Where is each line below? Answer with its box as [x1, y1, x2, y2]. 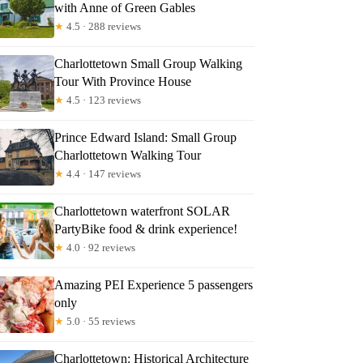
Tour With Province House [54, 74, 192, 88]
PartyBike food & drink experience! [54, 221, 238, 236]
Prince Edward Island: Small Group [54, 130, 237, 144]
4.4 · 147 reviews [64, 167, 142, 180]
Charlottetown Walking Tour [54, 147, 202, 162]
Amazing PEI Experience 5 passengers [54, 277, 254, 292]
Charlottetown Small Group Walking [54, 56, 243, 70]
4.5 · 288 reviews [64, 19, 142, 32]
